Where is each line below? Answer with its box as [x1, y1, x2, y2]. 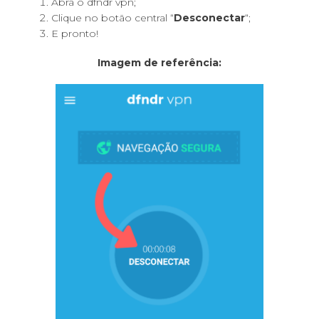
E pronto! [51, 27, 98, 41]
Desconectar [174, 11, 245, 25]
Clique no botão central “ [51, 11, 174, 25]
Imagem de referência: [98, 56, 221, 70]
